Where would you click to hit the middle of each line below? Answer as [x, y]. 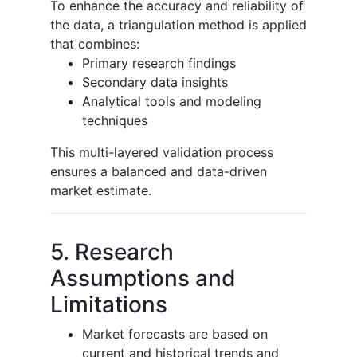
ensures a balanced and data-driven [159, 171]
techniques [115, 120]
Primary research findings [159, 63]
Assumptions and [143, 278]
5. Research [112, 251]
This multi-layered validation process [162, 152]
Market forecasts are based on [175, 333]
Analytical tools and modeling [172, 101]
